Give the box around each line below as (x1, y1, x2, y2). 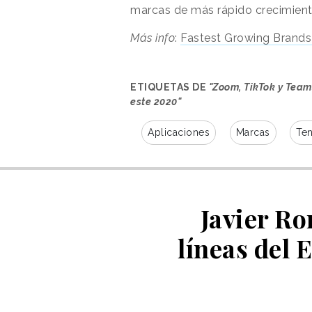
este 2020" (130, 95, 181, 107)
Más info (130, 31, 175, 45)
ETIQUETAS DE (130, 81, 209, 93)
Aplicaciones (148, 126, 210, 138)
